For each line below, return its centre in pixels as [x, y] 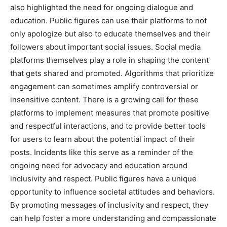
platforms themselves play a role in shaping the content [109, 60]
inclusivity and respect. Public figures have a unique [103, 179]
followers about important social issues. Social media [105, 47]
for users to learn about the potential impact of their [103, 139]
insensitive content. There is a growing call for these [104, 100]
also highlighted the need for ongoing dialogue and [102, 8]
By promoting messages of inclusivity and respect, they [109, 205]
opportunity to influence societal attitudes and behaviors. [112, 192]
